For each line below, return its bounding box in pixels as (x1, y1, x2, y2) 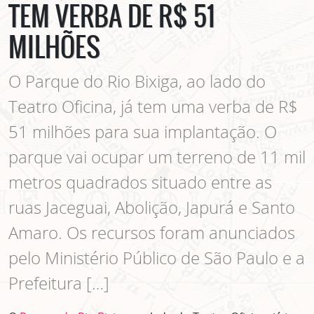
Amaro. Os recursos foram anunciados (8, 220, 295, 244)
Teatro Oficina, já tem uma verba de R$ (8, 94, 298, 118)
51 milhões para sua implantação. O (8, 119, 277, 143)
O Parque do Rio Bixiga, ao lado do (8, 69, 266, 93)
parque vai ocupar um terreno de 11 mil (8, 144, 306, 168)
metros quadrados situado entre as (8, 170, 272, 193)
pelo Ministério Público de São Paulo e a (8, 245, 305, 269)
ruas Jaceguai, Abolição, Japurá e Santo (8, 195, 295, 219)
